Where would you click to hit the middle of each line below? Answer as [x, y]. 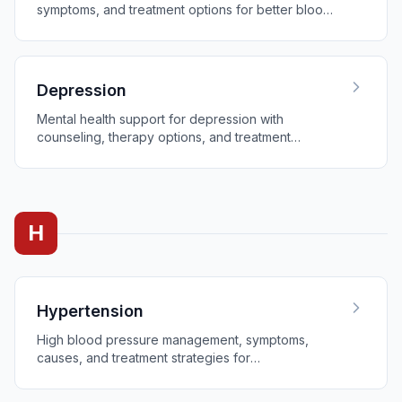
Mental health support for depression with [160, 119]
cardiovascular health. [101, 376]
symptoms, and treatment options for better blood [184, 9]
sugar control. [77, 27]
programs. [66, 155]
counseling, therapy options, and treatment [164, 137]
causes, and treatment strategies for [144, 358]
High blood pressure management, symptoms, [173, 340]
